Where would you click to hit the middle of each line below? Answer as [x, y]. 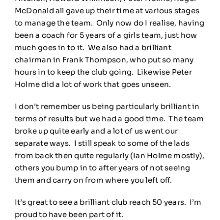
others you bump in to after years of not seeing [102, 167]
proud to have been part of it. [69, 214]
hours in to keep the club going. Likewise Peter [103, 72]
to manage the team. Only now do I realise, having [110, 23]
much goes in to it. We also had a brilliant [93, 47]
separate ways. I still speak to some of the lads [102, 143]
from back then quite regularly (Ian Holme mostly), [110, 155]
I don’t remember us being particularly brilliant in [107, 106]
